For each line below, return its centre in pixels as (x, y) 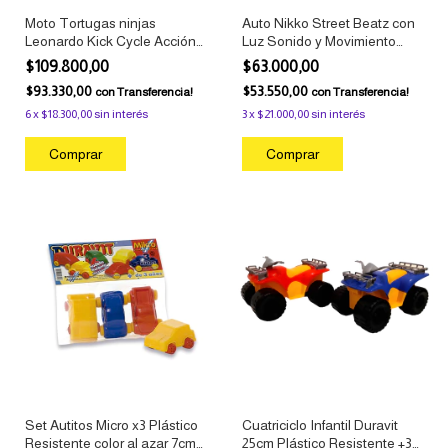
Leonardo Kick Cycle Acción (110, 40)
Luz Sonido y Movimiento (318, 40)
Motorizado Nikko (295, 58)
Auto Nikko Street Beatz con (328, 22)
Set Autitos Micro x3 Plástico (111, 425)
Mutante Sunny (72, 58)
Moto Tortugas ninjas (90, 22)
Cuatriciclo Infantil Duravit (319, 425)
